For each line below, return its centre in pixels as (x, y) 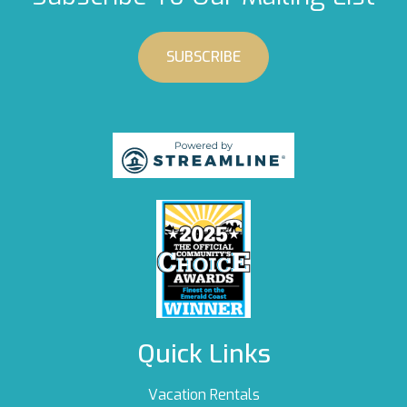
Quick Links (203, 354)
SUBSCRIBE (203, 57)
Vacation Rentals (203, 395)
